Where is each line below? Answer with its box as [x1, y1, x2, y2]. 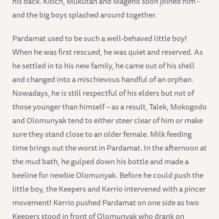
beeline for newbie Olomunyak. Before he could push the [12, 169, 203, 182]
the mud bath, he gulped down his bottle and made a [12, 155, 189, 168]
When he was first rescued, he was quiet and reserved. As [12, 45, 203, 59]
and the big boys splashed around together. [12, 8, 156, 22]
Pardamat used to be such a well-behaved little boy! [12, 32, 187, 45]
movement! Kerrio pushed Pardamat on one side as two [12, 196, 199, 209]
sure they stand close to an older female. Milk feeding [12, 128, 192, 141]
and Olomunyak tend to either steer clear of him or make [12, 114, 203, 127]
